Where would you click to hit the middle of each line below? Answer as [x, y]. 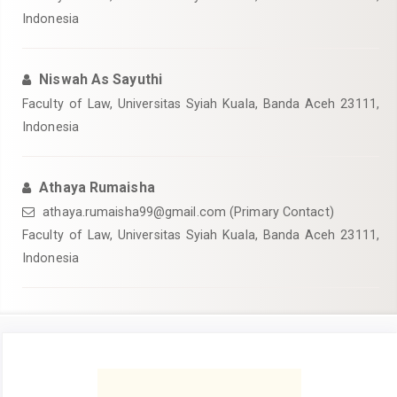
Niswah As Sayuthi [101, 79]
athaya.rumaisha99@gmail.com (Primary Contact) [187, 212]
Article [41, 368]
